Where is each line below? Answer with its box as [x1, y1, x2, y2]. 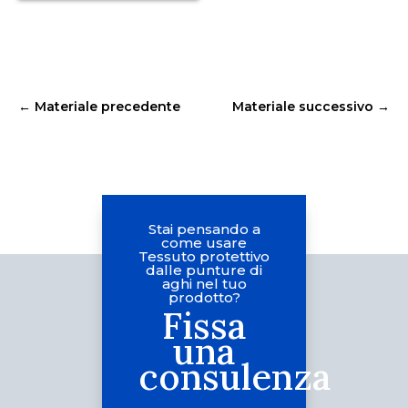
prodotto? [168, 288, 240, 306]
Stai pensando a [148, 219, 260, 238]
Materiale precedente [35, 97, 180, 115]
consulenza [138, 352, 331, 400]
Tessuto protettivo [138, 247, 270, 265]
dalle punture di [146, 260, 262, 279]
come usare [161, 233, 247, 251]
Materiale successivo [232, 97, 373, 115]
